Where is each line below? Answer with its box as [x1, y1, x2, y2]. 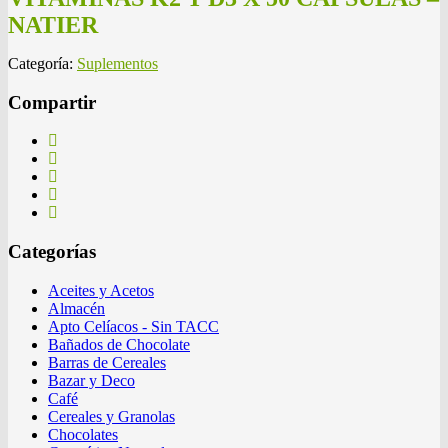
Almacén [48, 299, 105, 317]
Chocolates [48, 425, 118, 443]
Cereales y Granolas [48, 407, 175, 425]
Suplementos [77, 54, 158, 72]
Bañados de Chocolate [48, 335, 190, 353]
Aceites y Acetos [48, 281, 154, 299]
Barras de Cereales [48, 353, 166, 371]
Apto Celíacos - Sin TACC [48, 317, 219, 335]
